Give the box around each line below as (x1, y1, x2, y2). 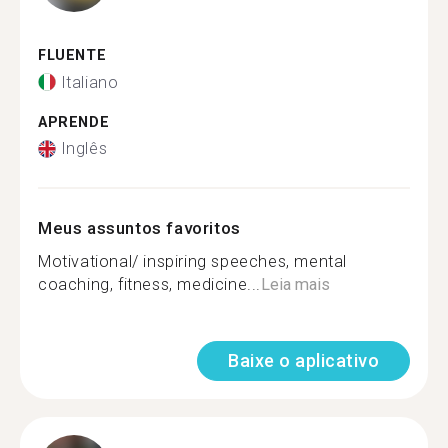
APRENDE (38, 113, 110, 131)
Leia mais (261, 275, 331, 294)
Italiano (60, 72, 119, 92)
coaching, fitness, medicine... (38, 275, 262, 294)
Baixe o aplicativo (228, 350, 379, 371)
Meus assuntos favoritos (38, 218, 241, 238)
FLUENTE (38, 47, 107, 64)
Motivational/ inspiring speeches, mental (38, 252, 348, 271)
